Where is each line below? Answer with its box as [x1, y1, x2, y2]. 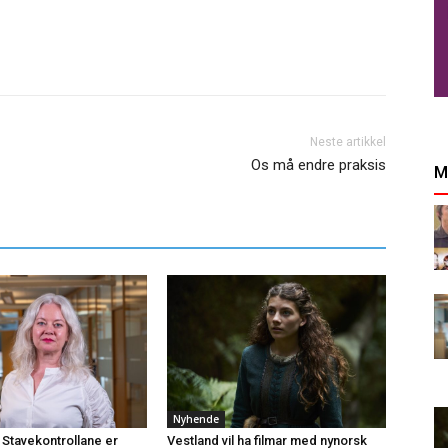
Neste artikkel [309, 135, 386, 150]
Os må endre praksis [250, 156, 386, 175]
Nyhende [173, 412, 220, 427]
